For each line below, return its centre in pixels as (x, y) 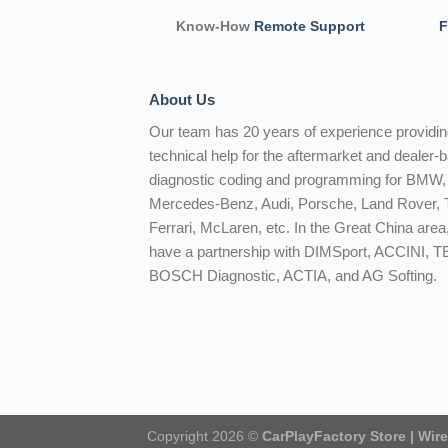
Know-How (214, 26)
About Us (182, 99)
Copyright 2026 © (204, 436)
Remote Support (309, 26)
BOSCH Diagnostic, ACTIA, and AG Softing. (293, 275)
